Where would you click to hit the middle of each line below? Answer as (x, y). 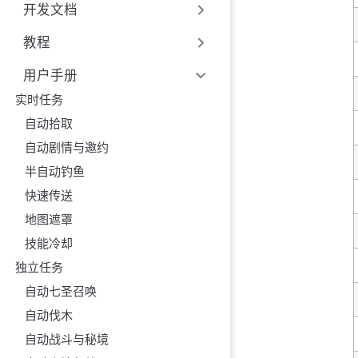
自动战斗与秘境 (66, 340)
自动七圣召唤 (60, 292)
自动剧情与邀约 (66, 148)
